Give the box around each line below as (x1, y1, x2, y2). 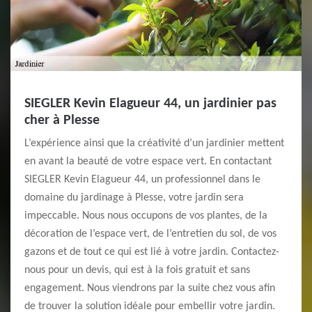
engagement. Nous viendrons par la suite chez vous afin (24, 283, 275, 294)
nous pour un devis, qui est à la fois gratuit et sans (24, 265, 250, 276)
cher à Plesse (24, 114, 100, 127)
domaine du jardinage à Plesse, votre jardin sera (24, 192, 244, 203)
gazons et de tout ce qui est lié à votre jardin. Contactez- (24, 247, 279, 258)
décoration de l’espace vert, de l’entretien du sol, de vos (24, 228, 276, 240)
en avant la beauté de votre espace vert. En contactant (24, 156, 272, 167)
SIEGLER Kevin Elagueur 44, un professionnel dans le (24, 174, 260, 185)
